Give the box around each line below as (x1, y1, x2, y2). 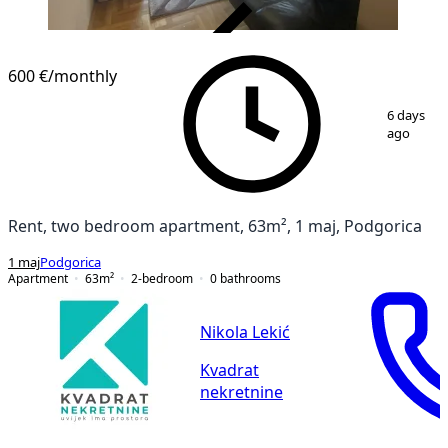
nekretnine (200, 384, 283, 401)
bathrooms (220, 271, 281, 285)
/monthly (48, 67, 117, 84)
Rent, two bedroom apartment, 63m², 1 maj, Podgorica (8, 217, 422, 234)
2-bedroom (131, 271, 193, 285)
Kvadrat (200, 362, 259, 379)
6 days (387, 108, 426, 122)
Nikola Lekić (200, 324, 290, 341)
